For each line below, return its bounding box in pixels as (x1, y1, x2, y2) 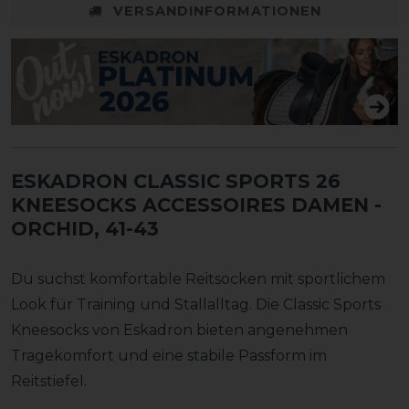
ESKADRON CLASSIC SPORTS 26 (11, 169, 341, 193)
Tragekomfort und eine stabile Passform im (11, 346, 327, 364)
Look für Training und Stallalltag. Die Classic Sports (11, 295, 381, 313)
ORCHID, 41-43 (11, 216, 159, 240)
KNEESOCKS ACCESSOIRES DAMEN (11, 193, 369, 216)
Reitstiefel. (11, 372, 87, 390)
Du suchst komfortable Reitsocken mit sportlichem (11, 269, 385, 288)
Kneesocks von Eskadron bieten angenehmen (11, 320, 348, 339)
